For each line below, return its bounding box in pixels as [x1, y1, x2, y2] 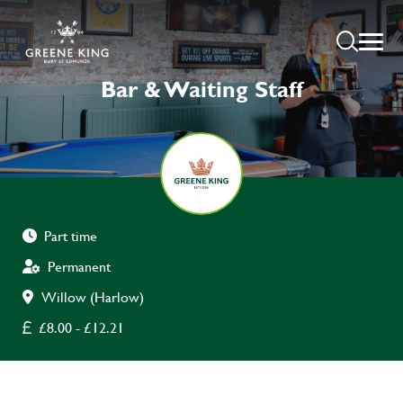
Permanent [48, 255, 111, 277]
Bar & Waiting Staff [100, 73, 303, 104]
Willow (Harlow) [41, 286, 144, 308]
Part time [44, 225, 97, 246]
